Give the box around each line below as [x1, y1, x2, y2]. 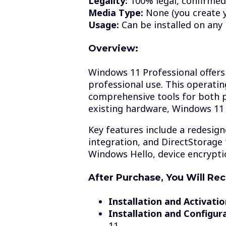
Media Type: [88, 6, 143, 19]
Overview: [88, 42, 138, 54]
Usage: [88, 18, 119, 31]
